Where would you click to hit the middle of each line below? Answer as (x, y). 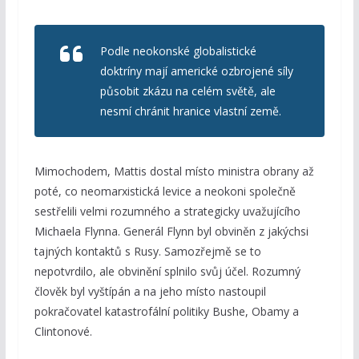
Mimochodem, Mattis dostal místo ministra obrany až (174, 171)
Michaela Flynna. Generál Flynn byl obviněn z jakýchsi (171, 232)
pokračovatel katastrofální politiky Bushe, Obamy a (166, 312)
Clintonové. (63, 332)
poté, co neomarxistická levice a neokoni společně (165, 192)
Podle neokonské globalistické (178, 51)
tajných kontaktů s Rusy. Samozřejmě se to (147, 252)
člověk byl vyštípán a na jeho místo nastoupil (150, 292)
